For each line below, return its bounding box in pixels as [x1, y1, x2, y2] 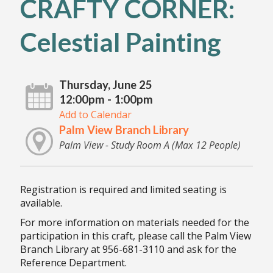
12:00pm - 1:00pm [58, 92, 153, 106]
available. [19, 196, 62, 210]
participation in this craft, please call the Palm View [19, 229, 251, 243]
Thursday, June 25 [58, 77, 152, 91]
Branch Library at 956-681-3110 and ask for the [19, 242, 236, 256]
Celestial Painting [19, 26, 221, 57]
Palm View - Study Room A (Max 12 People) [58, 138, 241, 152]
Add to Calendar [58, 107, 132, 121]
